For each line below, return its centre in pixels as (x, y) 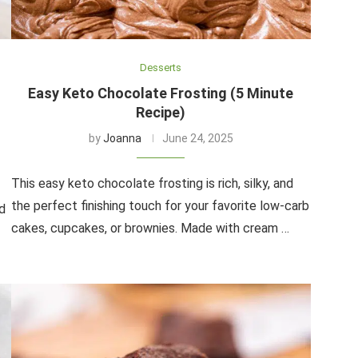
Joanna (122, 138)
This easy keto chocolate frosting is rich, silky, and (152, 183)
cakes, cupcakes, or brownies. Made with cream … (150, 228)
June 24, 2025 (197, 138)
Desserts (161, 67)
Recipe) (161, 112)
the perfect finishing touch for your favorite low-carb (160, 205)
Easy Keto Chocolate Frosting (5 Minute (161, 93)
